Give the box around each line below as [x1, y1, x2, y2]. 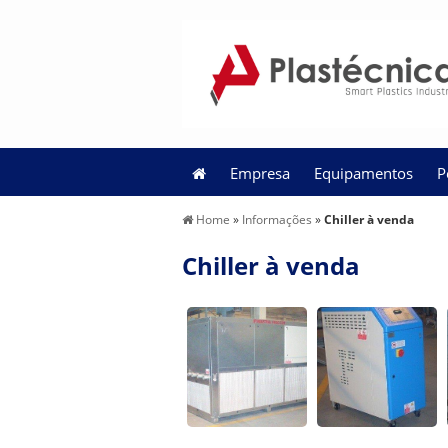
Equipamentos [314, 163, 413, 183]
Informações [242, 211, 315, 228]
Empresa [230, 163, 290, 183]
